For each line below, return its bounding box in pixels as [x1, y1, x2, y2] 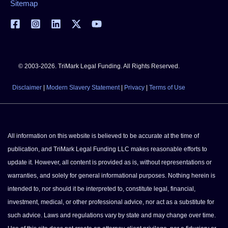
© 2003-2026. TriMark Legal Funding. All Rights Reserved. [18, 62, 180, 70]
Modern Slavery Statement [46, 83, 120, 91]
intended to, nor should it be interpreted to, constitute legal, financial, [8, 185, 195, 192]
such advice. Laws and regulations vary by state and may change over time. [8, 211, 216, 219]
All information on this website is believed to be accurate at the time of [8, 132, 199, 139]
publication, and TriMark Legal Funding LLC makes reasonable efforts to [8, 145, 207, 153]
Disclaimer [12, 83, 42, 91]
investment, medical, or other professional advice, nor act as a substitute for [8, 198, 214, 206]
